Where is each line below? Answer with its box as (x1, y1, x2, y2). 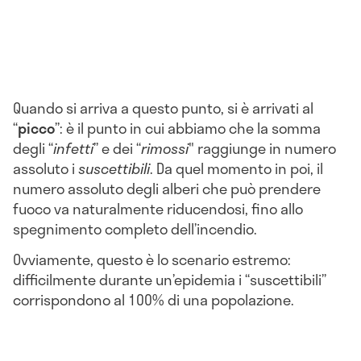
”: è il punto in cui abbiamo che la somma (55, 116, 321, 139)
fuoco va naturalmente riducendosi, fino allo (13, 197, 303, 220)
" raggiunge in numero (189, 136, 336, 160)
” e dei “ (93, 136, 141, 160)
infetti (53, 136, 93, 160)
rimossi (141, 136, 189, 160)
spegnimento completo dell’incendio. (13, 217, 257, 240)
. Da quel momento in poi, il (150, 156, 323, 180)
